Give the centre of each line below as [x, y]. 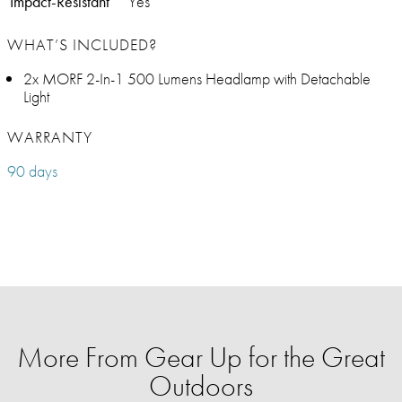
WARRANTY [50, 137]
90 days [32, 171]
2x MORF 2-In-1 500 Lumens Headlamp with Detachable [197, 79]
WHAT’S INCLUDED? [82, 45]
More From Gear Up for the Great [201, 358]
